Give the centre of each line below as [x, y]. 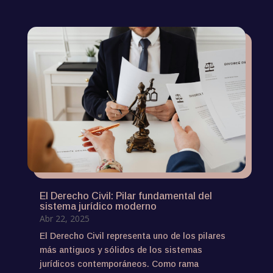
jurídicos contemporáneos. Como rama [119, 264]
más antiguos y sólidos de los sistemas [121, 250]
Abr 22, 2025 [64, 219]
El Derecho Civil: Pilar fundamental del [126, 196]
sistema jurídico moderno [98, 207]
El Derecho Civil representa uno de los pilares [132, 236]
